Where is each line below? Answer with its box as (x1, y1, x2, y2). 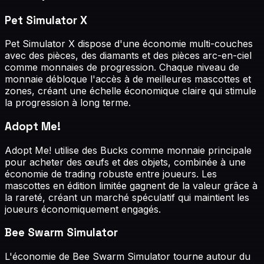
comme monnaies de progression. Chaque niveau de (5, 61, 239, 74)
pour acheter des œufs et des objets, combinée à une (5, 156, 246, 168)
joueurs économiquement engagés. (5, 203, 161, 215)
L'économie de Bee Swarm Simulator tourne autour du (5, 250, 250, 263)
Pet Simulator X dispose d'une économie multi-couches (5, 38, 253, 50)
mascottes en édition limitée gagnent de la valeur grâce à (5, 179, 258, 192)
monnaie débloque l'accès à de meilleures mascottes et (5, 73, 251, 85)
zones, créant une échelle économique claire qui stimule (5, 85, 256, 97)
